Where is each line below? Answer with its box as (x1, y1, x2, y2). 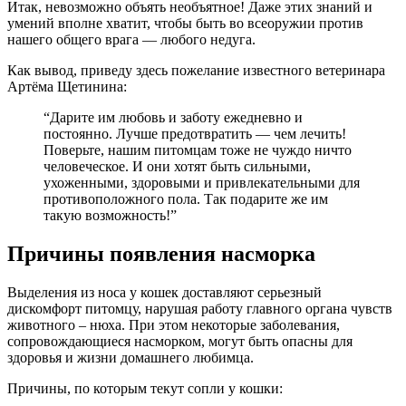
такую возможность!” (43, 208, 177, 224)
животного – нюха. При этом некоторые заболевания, (7, 317, 340, 333)
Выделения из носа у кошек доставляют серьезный (7, 285, 322, 301)
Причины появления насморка (7, 242, 315, 266)
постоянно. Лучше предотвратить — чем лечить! (43, 126, 346, 142)
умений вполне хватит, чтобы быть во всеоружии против (7, 15, 363, 32)
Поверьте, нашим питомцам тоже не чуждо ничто (43, 142, 352, 159)
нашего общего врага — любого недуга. (7, 32, 256, 48)
